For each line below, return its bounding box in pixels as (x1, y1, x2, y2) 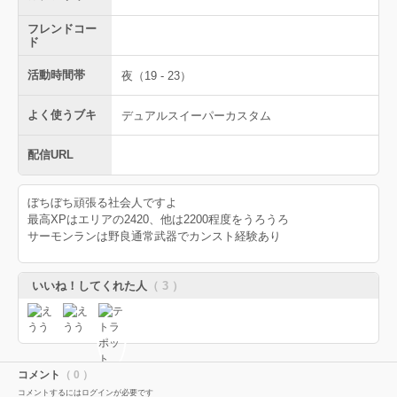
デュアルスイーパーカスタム (121, 108, 271, 122)
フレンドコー (27, 22, 97, 35)
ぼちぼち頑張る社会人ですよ (27, 196, 177, 209)
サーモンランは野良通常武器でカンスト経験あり (27, 230, 281, 243)
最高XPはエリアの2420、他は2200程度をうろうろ (27, 213, 289, 226)
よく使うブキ (27, 108, 97, 121)
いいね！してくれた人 (32, 279, 147, 292)
